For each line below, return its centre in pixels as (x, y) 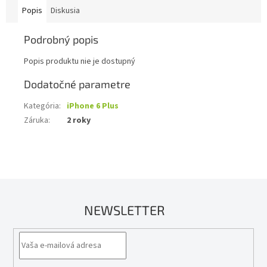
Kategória (41, 106)
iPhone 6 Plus (93, 106)
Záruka (36, 121)
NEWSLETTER (125, 210)
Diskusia (65, 11)
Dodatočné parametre (77, 84)
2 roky (79, 121)
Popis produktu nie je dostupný (80, 62)
